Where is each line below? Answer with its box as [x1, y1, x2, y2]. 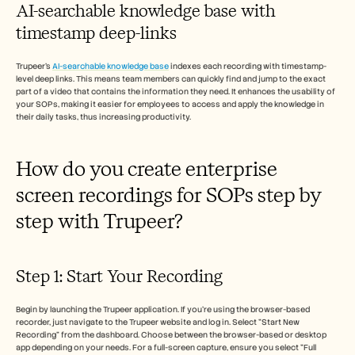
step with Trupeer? [16, 207, 183, 235]
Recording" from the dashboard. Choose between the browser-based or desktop [16, 330, 326, 340]
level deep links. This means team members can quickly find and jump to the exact [16, 74, 326, 84]
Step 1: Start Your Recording [16, 265, 223, 288]
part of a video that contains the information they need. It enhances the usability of [16, 86, 335, 97]
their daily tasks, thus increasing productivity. [16, 112, 191, 122]
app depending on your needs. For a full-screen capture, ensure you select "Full [16, 342, 316, 353]
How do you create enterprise [16, 155, 277, 182]
